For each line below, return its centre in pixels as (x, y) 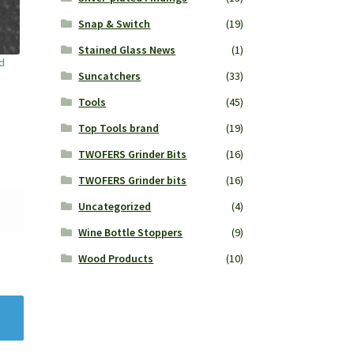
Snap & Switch (115, 24)
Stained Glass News (127, 50)
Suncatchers (110, 76)
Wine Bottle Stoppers (131, 233)
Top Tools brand (119, 128)
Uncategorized (115, 207)
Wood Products (116, 259)
